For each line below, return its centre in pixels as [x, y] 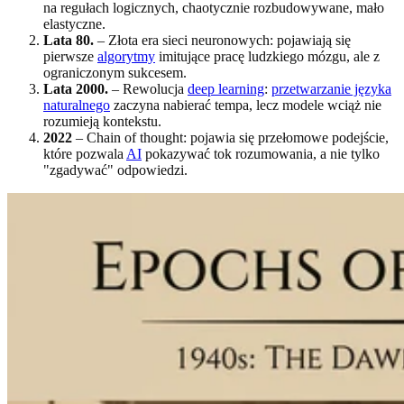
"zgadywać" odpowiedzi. [115, 170]
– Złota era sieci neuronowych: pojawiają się [222, 40]
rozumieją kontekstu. [102, 121]
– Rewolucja [148, 88]
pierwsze [70, 56]
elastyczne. [74, 23]
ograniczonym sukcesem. [115, 72]
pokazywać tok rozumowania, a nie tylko [261, 153]
